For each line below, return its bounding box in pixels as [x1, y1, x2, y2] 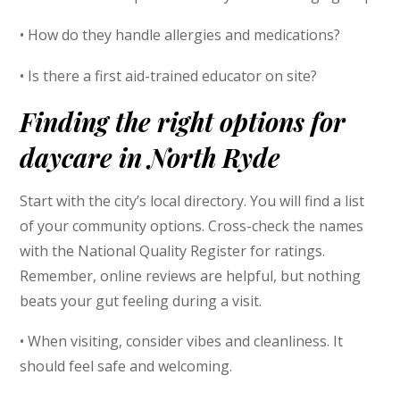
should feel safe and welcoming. [20, 356, 233, 377]
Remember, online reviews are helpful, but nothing [20, 265, 362, 286]
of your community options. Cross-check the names [20, 215, 364, 236]
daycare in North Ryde [20, 140, 281, 175]
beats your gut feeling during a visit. [20, 290, 262, 311]
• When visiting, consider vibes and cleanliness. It [20, 331, 344, 352]
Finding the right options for [20, 104, 346, 139]
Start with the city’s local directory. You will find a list [20, 190, 365, 211]
